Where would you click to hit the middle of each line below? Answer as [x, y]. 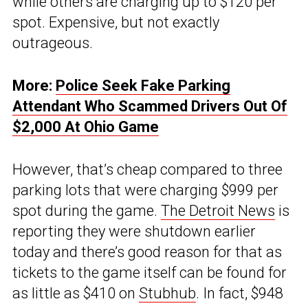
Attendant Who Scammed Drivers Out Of [150, 107]
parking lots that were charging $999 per [145, 190]
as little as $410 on [76, 294]
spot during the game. [87, 211]
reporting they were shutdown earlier [134, 232]
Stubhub [167, 294]
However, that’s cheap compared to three [147, 170]
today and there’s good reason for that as [147, 252]
